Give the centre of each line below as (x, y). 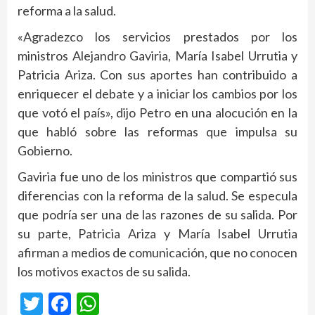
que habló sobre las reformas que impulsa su (157, 131)
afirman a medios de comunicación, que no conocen (157, 252)
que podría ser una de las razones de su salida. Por (157, 214)
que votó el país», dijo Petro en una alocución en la (157, 112)
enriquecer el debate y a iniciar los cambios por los (157, 93)
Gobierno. (45, 150)
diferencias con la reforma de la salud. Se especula (157, 195)
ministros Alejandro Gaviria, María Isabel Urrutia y (157, 55)
